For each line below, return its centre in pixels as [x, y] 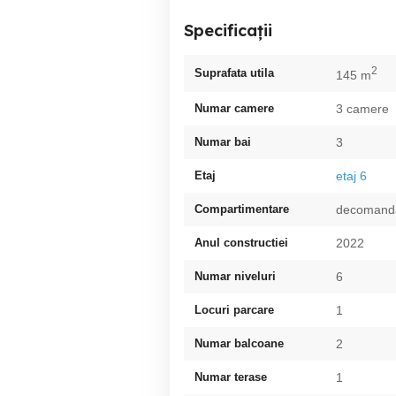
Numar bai [223, 141]
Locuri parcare [234, 309]
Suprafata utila [234, 72]
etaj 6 [351, 175]
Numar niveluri [235, 276]
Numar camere [234, 108]
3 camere [362, 108]
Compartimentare [242, 209]
